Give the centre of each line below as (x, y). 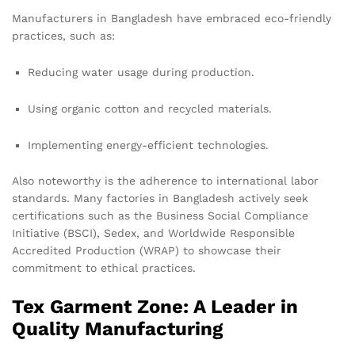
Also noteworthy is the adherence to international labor (165, 181)
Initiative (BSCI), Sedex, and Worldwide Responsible (153, 233)
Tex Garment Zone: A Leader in (155, 307)
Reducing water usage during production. (141, 72)
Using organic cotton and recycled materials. (150, 108)
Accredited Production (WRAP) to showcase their (147, 251)
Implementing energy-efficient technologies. (148, 145)
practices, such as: (63, 36)
